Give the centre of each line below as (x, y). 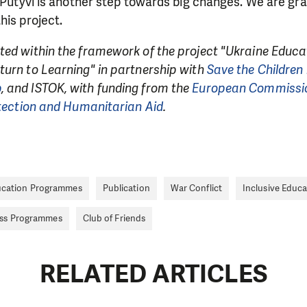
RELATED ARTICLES (153, 274)
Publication (126, 188)
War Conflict (196, 188)
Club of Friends (114, 218)
